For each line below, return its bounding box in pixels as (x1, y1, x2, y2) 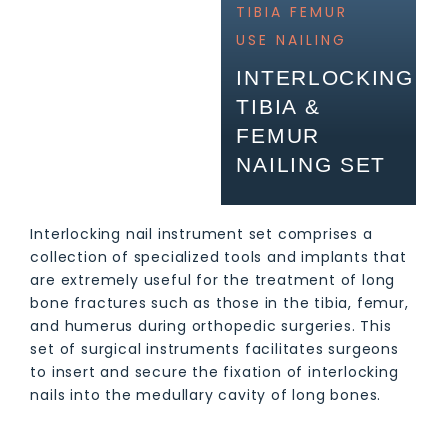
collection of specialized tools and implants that (30, 246, 407, 267)
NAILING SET (236, 152, 386, 176)
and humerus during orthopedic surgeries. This (30, 315, 392, 336)
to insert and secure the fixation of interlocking (30, 361, 399, 382)
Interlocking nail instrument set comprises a (30, 223, 373, 244)
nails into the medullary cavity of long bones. (30, 384, 382, 405)
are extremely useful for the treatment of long (30, 269, 396, 290)
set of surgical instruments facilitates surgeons (30, 338, 399, 359)
